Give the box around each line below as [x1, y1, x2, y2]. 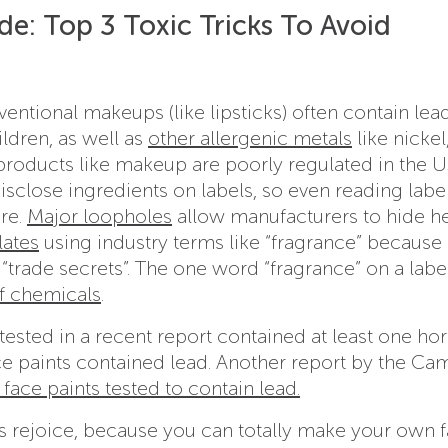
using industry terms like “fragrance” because [39, 229, 442, 254]
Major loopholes [27, 203, 172, 228]
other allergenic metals [148, 125, 352, 150]
